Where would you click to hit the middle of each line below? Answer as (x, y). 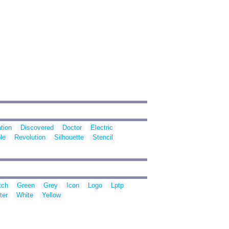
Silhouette (69, 138)
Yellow (51, 195)
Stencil (103, 138)
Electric (102, 128)
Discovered (37, 128)
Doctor (72, 128)
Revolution (30, 138)
